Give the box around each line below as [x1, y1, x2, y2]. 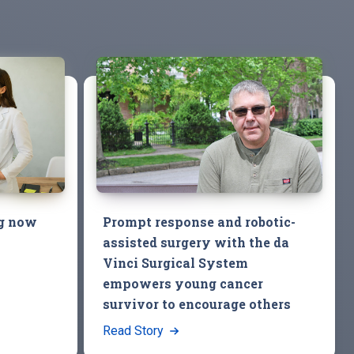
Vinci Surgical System [103, 254, 248, 271]
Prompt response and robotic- [103, 213, 296, 230]
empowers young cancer [103, 274, 263, 292]
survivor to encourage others [103, 295, 291, 312]
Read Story [103, 322, 167, 338]
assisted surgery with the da [103, 233, 289, 250]
